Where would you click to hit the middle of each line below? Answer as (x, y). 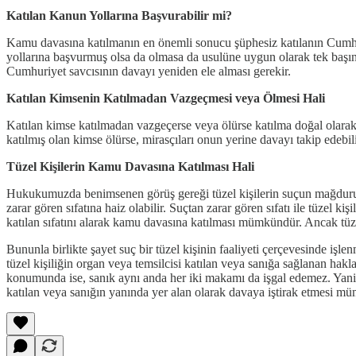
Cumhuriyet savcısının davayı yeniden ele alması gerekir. (149, 72)
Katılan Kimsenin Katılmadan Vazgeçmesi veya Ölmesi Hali (166, 99)
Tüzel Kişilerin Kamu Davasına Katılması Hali (130, 167)
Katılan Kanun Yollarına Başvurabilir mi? (119, 16)
